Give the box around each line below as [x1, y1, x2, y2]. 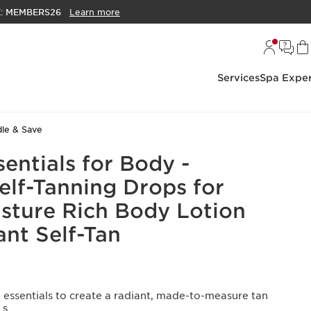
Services [217, 72, 260, 83]
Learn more [69, 7, 120, 18]
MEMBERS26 [6, 7, 61, 18]
